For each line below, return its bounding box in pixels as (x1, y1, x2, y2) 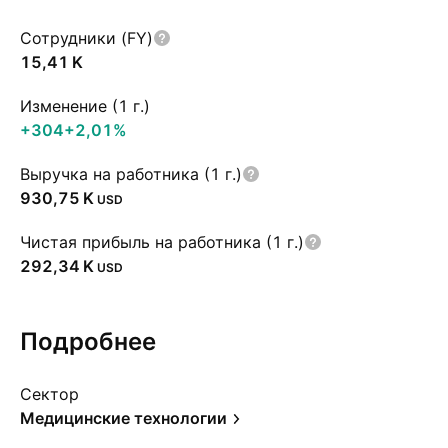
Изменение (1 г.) (20, 96, 150, 116)
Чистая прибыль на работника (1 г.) (20, 232, 304, 252)
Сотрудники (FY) (20, 28, 153, 48)
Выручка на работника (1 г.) (20, 164, 242, 184)
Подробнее (20, 327, 156, 356)
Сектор (20, 384, 79, 404)
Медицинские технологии (20, 408, 227, 428)
